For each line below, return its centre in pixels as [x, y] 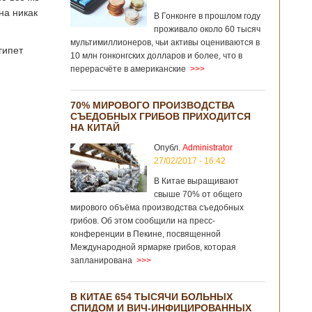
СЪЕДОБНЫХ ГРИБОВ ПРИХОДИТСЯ [161, 116]
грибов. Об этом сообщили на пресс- [143, 221]
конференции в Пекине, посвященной [146, 234]
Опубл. [168, 148]
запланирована [101, 260]
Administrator [208, 148]
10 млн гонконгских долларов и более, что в [156, 56]
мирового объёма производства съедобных [157, 208]
